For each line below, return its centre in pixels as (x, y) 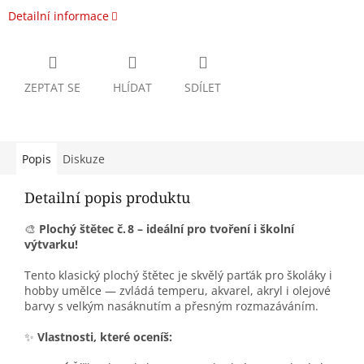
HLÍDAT (132, 88)
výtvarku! (51, 245)
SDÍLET (203, 88)
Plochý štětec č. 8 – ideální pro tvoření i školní (167, 229)
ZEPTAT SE (52, 88)
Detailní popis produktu (107, 198)
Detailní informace (58, 16)
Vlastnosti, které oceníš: (105, 337)
